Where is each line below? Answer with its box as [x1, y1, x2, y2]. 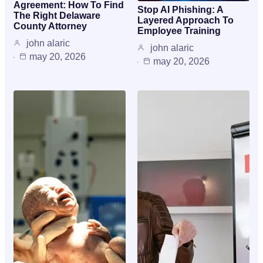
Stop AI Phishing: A [137, 4, 223, 15]
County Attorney [14, 21, 87, 31]
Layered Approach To [137, 15, 234, 25]
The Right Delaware [14, 10, 100, 21]
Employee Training [137, 25, 221, 36]
